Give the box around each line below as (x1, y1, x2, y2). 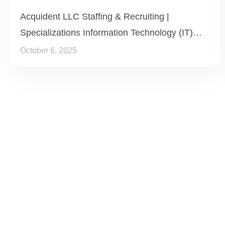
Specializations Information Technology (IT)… (20, 27, 202, 38)
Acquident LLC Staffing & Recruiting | (20, 11, 169, 22)
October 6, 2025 (20, 46, 77, 55)
